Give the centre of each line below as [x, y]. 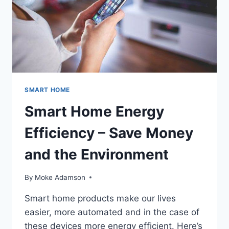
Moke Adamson [60, 177]
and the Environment [97, 155]
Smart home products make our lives [100, 198]
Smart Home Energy [94, 112]
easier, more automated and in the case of [112, 212]
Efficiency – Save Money [109, 133]
